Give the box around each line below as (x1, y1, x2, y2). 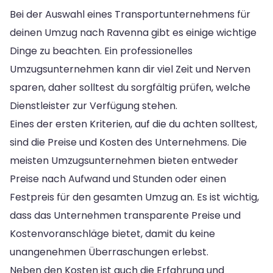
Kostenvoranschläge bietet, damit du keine (10, 226, 215, 241)
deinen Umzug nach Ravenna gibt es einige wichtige (10, 25, 257, 40)
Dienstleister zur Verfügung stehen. (10, 98, 177, 113)
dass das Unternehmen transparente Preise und (10, 208, 241, 222)
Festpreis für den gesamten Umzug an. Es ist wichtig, (10, 190, 259, 204)
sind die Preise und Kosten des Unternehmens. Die (10, 135, 247, 149)
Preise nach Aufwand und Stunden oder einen (10, 171, 226, 186)
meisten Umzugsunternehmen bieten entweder (10, 153, 238, 168)
